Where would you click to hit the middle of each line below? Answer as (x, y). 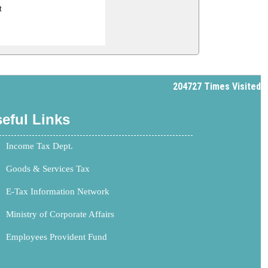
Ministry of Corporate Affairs (60, 214)
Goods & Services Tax (48, 168)
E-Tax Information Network (58, 191)
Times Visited (232, 86)
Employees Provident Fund (57, 237)
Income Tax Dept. (39, 146)
